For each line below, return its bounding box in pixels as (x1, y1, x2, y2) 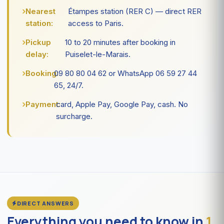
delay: (25, 49, 48, 59)
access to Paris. (67, 18, 123, 28)
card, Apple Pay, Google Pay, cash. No (55, 99, 188, 109)
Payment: (25, 99, 60, 109)
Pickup (25, 37, 51, 47)
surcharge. (55, 111, 92, 121)
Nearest (25, 6, 55, 16)
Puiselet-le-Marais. (64, 49, 130, 59)
